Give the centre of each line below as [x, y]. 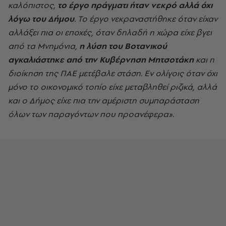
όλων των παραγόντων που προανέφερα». [92, 114]
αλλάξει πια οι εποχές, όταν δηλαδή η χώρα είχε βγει [110, 32]
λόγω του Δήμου [41, 19]
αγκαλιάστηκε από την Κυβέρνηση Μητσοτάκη [101, 60]
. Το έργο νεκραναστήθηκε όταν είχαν [146, 19]
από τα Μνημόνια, [44, 46]
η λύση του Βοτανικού [123, 46]
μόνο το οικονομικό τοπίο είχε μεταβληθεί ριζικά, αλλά [112, 87]
